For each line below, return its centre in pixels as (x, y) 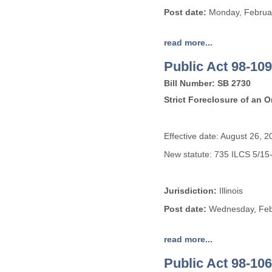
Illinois (230, 191)
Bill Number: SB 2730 (207, 83)
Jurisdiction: (190, 191)
